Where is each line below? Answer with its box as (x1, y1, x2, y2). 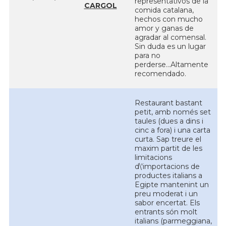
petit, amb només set (134, 107, 211, 117)
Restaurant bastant (134, 98, 202, 107)
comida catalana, (134, 6, 194, 15)
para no (134, 51, 160, 60)
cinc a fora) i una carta (134, 126, 210, 135)
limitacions (134, 153, 172, 162)
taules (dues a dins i (134, 117, 203, 126)
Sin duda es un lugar (134, 42, 206, 51)
